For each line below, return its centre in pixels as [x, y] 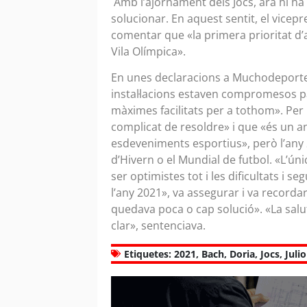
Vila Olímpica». [151, 51]
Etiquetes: [148, 254]
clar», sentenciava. [158, 226]
